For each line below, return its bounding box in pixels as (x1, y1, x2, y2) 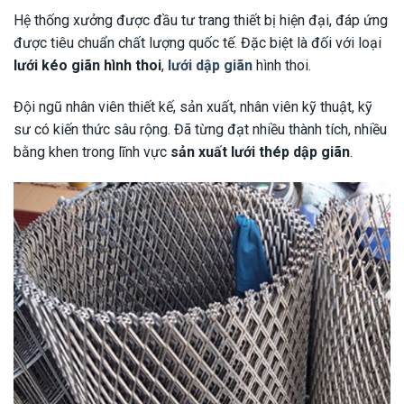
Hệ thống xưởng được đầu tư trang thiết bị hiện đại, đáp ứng (14, 12, 388, 30)
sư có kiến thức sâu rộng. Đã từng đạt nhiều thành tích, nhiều (14, 120, 387, 138)
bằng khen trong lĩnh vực (14, 142, 170, 161)
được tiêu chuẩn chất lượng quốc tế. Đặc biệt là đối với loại (14, 34, 381, 52)
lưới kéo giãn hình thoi (14, 57, 161, 75)
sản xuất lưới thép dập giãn (170, 142, 350, 161)
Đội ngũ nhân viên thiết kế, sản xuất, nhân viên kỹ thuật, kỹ (14, 97, 372, 115)
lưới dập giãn (168, 57, 252, 75)
